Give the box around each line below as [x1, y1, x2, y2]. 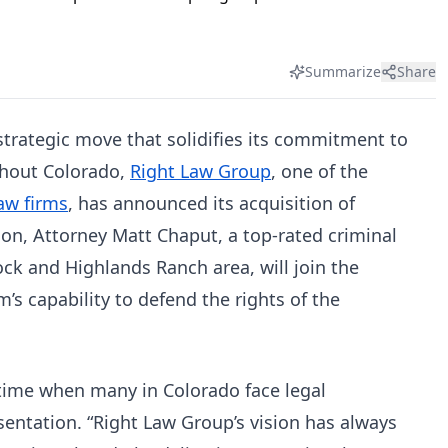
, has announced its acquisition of [68, 191, 355, 215]
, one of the [271, 159, 368, 183]
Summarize [305, 62, 381, 81]
